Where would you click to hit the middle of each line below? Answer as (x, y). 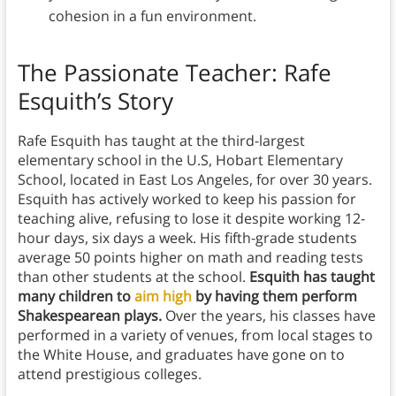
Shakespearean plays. (89, 316)
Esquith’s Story (95, 101)
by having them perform (274, 297)
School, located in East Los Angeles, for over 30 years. (194, 180)
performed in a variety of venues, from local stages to (195, 335)
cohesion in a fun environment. (154, 16)
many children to (76, 297)
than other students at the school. (133, 277)
